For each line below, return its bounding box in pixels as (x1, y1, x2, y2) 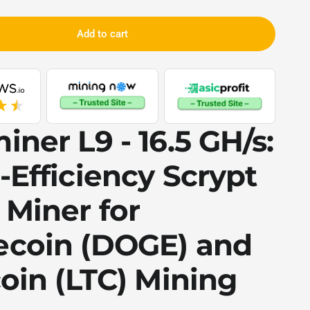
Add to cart (77, 27, 128, 40)
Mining (127, 262, 237, 298)
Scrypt (162, 158, 257, 194)
